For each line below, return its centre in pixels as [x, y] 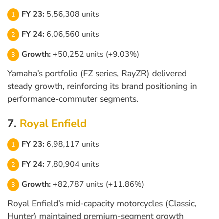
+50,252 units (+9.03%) [95, 55]
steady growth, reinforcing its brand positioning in [102, 86]
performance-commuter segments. [73, 99]
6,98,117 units [72, 144]
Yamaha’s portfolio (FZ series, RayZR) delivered [97, 74]
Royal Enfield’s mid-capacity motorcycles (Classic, [102, 204]
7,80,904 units [72, 164]
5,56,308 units [72, 14]
